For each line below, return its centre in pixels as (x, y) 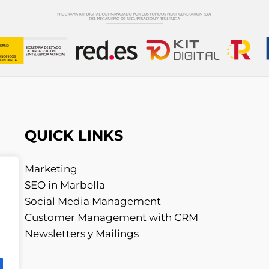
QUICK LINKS (74, 136)
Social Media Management (92, 201)
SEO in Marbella (65, 185)
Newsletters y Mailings (81, 234)
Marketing (51, 169)
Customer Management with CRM (111, 218)
